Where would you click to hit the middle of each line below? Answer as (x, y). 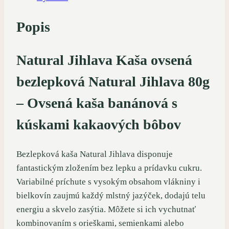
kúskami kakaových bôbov (99, 124)
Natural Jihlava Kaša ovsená (104, 60)
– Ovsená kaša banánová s (97, 103)
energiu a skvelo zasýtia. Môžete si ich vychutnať (106, 210)
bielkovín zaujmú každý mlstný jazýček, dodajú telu (111, 196)
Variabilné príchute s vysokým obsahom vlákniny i (108, 182)
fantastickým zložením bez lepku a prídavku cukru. (109, 168)
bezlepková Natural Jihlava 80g (113, 81)
